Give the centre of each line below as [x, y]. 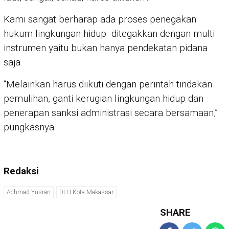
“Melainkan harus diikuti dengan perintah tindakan [108, 84]
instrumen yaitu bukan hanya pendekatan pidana [106, 48]
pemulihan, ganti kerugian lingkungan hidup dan [104, 98]
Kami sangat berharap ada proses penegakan [100, 19]
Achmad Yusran [29, 192]
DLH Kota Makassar [86, 192]
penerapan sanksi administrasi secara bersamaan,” [111, 112]
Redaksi [21, 171]
